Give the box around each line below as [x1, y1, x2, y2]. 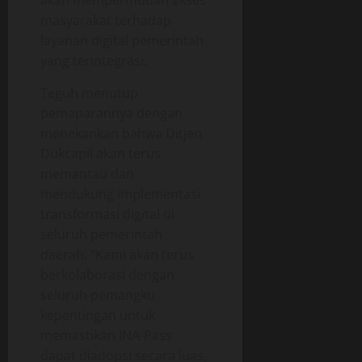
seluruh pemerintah [40, 225, 162, 244]
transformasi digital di [40, 205, 175, 224]
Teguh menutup [40, 84, 138, 103]
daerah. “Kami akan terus [40, 246, 194, 264]
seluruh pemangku [40, 286, 155, 305]
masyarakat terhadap [40, 11, 171, 30]
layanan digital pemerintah [40, 32, 204, 50]
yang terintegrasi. [40, 52, 147, 70]
